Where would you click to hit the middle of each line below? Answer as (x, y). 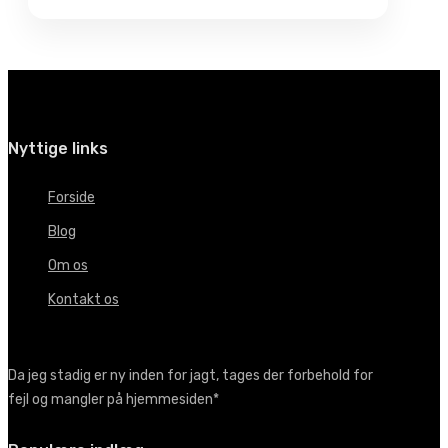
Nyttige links (58, 149)
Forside (71, 197)
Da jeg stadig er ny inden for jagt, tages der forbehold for (190, 375)
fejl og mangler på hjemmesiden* (113, 399)
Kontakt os (83, 299)
